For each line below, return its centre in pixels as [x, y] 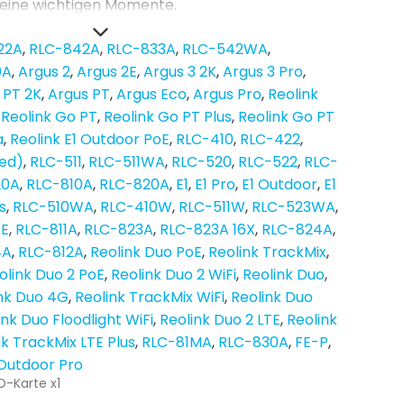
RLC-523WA [294, 207]
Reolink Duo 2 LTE [220, 320]
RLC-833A [141, 49]
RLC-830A [253, 342]
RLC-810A [60, 184]
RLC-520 [202, 162]
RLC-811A [46, 230]
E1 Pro [215, 184]
